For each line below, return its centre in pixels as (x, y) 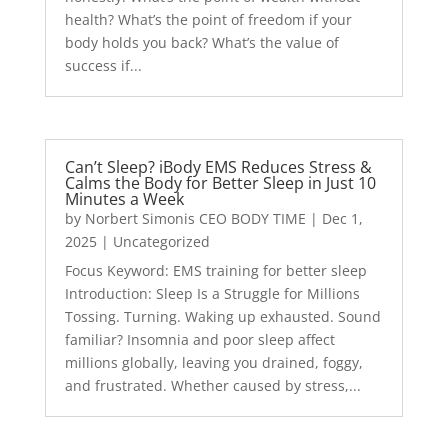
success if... (103, 66)
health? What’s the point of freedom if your (208, 20)
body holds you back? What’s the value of (201, 43)
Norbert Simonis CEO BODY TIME (195, 218)
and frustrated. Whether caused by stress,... (212, 385)
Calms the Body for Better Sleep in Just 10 (220, 182)
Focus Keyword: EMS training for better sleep (215, 270)
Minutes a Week (124, 198)
